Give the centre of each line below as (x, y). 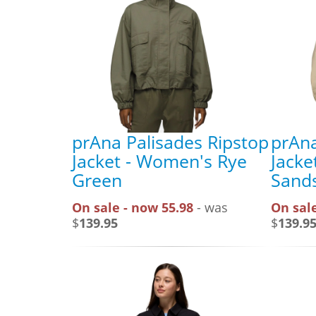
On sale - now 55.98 (133, 207)
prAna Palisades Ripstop (170, 141)
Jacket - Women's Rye (159, 160)
